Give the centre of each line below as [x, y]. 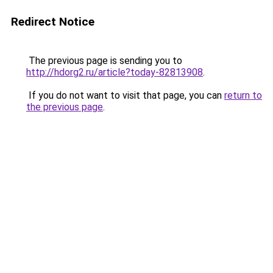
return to [243, 95]
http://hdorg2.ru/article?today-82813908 [115, 72]
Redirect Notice [53, 22]
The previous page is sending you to [104, 61]
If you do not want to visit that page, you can [125, 95]
